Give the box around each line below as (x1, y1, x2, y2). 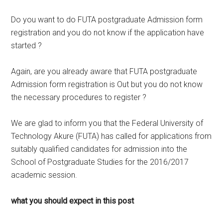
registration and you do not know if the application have (11, 28, 205, 37)
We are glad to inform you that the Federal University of (11, 118, 204, 128)
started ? (11, 41, 42, 50)
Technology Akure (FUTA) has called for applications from (11, 131, 212, 141)
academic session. (11, 170, 78, 180)
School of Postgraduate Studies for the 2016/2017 (11, 157, 189, 167)
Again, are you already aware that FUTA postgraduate (11, 67, 198, 76)
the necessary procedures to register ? (11, 93, 147, 102)
